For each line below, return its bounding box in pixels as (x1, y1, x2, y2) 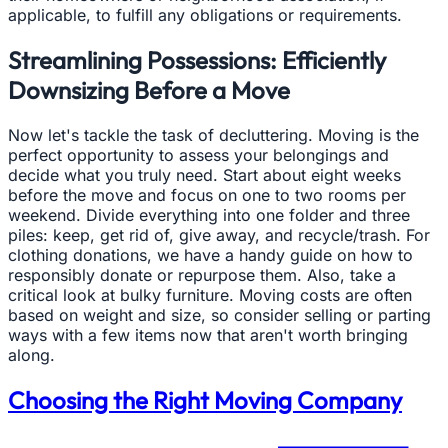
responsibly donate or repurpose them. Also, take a (8, 265, 396, 286)
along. (8, 345, 55, 366)
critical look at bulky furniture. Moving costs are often (8, 285, 412, 306)
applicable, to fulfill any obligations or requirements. (8, 5, 402, 26)
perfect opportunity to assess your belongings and (8, 145, 389, 166)
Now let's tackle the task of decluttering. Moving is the (8, 125, 419, 146)
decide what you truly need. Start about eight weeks (8, 165, 401, 186)
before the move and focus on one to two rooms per (8, 185, 406, 206)
